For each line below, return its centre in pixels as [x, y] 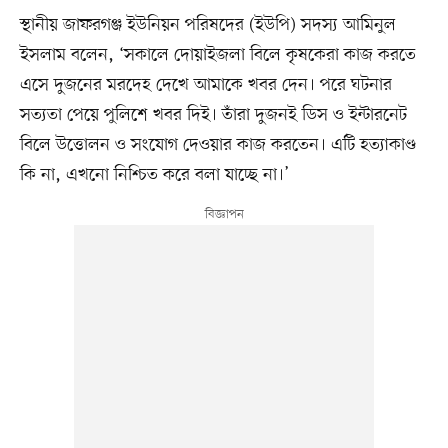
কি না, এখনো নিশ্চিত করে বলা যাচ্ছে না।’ [154, 174]
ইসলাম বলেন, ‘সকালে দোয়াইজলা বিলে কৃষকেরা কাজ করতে [217, 54]
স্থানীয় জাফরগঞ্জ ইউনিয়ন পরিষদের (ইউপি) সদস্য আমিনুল [207, 24]
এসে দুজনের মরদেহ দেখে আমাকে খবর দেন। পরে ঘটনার [205, 84]
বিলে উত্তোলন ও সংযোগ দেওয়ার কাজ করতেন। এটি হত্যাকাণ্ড [217, 144]
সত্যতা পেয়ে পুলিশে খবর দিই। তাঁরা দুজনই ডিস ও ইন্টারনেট [213, 114]
